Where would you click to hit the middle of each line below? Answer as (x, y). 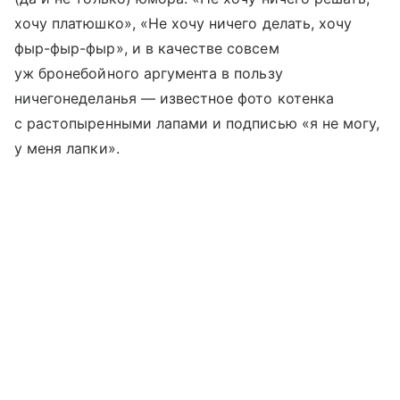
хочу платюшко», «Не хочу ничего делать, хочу (183, 23)
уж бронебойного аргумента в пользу (149, 73)
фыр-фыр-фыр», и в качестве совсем (147, 48)
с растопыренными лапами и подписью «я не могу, (197, 123)
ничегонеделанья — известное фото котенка (174, 98)
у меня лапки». (67, 148)
